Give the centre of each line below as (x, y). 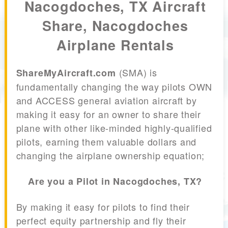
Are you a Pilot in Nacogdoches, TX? (115, 181)
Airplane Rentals (115, 45)
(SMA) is (136, 73)
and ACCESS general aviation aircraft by (106, 101)
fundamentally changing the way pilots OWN (114, 87)
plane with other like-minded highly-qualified (114, 128)
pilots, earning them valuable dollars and (106, 142)
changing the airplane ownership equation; (110, 155)
